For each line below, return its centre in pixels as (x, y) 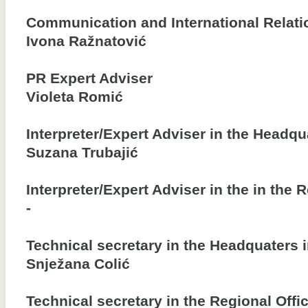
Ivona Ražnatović (86, 41)
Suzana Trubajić (82, 153)
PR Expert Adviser (89, 78)
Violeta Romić (75, 97)
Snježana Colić (78, 264)
